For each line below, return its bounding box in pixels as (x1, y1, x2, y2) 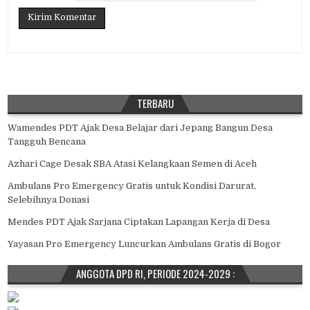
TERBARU (136, 95, 174, 111)
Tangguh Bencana (8, 136, 86, 147)
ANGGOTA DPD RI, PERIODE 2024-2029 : (75, 265, 235, 281)
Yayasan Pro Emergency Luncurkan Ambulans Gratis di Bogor (8, 238, 282, 249)
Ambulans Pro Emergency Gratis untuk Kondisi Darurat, (8, 180, 257, 191)
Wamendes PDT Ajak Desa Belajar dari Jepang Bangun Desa (8, 122, 273, 133)
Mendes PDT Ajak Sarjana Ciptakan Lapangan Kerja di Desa (8, 216, 271, 227)
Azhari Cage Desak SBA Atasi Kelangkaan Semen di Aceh (8, 158, 257, 169)
